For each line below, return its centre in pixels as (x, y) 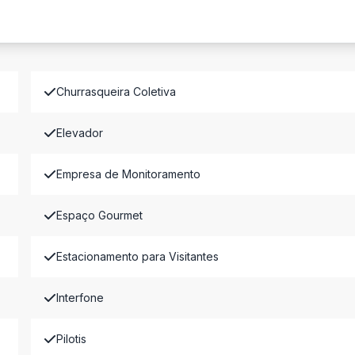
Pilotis (71, 339)
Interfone (80, 298)
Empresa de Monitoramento (128, 174)
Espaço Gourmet (99, 215)
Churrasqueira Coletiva (116, 92)
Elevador (79, 133)
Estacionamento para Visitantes (137, 256)
